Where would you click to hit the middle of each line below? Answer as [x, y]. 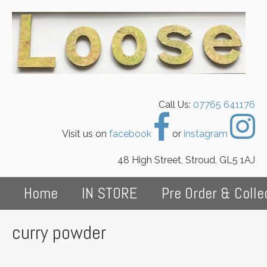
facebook [131, 133]
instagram [207, 133]
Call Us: [176, 104]
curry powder [59, 232]
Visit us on [86, 133]
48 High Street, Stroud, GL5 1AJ [186, 160]
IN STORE [110, 193]
